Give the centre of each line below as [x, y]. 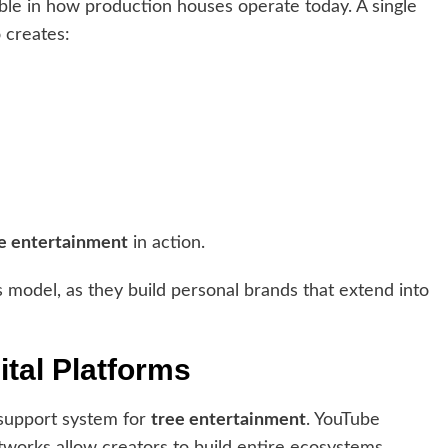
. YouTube [343, 420]
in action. [166, 243]
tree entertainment [228, 420]
